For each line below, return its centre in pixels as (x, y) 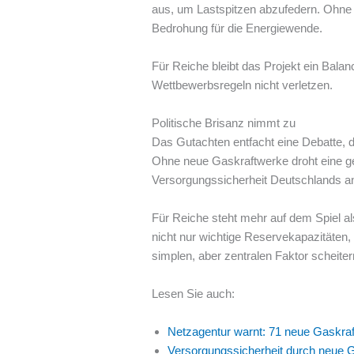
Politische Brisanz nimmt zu (224, 123)
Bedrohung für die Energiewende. (237, 28)
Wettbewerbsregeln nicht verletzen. (243, 85)
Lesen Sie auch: (194, 294)
